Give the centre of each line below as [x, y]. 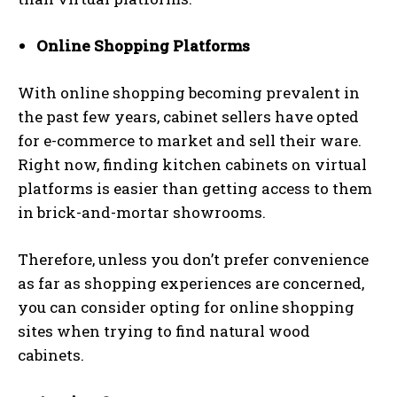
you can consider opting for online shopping [186, 307]
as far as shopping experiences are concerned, [191, 283]
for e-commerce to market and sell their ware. [190, 140]
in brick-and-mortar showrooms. [142, 212]
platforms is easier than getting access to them [195, 188]
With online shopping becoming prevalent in [189, 93]
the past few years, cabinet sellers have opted [188, 117]
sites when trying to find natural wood [164, 331]
